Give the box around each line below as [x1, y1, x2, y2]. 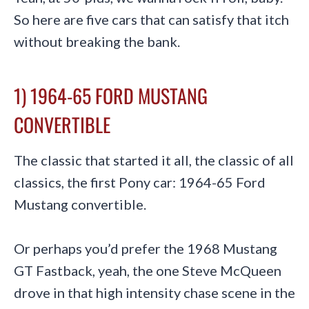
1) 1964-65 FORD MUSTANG [14, 81, 208, 110]
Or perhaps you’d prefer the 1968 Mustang [14, 239, 277, 257]
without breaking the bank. [14, 32, 180, 50]
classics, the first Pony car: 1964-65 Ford [14, 173, 266, 190]
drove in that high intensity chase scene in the [14, 283, 295, 301]
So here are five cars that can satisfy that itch [14, 10, 289, 28]
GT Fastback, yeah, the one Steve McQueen [14, 261, 281, 279]
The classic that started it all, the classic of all [14, 151, 294, 168]
